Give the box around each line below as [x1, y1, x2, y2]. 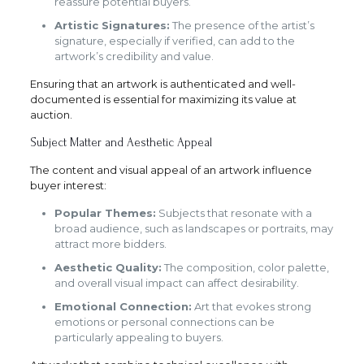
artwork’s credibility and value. [54, 50, 214, 63]
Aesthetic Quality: [54, 261, 162, 275]
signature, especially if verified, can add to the [54, 34, 295, 48]
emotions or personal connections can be [54, 315, 275, 329]
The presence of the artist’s [169, 19, 314, 32]
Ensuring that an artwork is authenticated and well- [29, 77, 296, 91]
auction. [29, 108, 72, 122]
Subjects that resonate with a [155, 206, 312, 220]
